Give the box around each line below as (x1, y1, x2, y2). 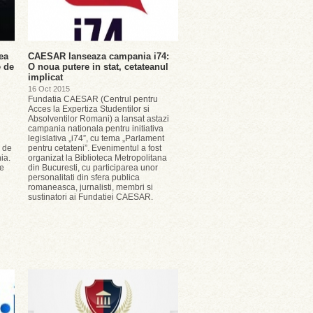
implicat (28, 72, 63, 82)
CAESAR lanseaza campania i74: (28, 51, 169, 61)
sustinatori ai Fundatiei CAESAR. (28, 192, 153, 202)
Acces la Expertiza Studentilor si (28, 104, 150, 114)
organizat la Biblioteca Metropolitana (28, 153, 167, 163)
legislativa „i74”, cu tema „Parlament (28, 133, 164, 143)
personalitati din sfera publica (28, 173, 140, 182)
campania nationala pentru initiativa (28, 124, 163, 133)
